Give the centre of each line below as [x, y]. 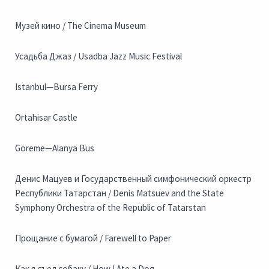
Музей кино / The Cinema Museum [80, 26]
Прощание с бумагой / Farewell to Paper [93, 238]
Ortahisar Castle [46, 118]
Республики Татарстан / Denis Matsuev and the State [119, 193]
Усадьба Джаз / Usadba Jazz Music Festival [98, 56]
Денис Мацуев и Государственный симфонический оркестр [133, 179]
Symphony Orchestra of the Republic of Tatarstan [110, 208]
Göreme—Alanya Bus [55, 148]
